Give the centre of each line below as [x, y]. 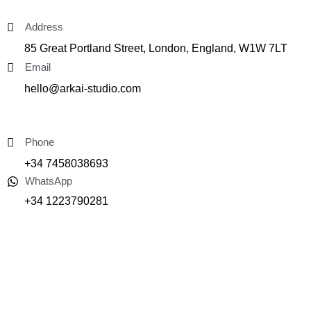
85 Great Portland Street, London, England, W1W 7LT [156, 48]
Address [44, 27]
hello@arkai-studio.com [83, 89]
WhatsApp [49, 181]
